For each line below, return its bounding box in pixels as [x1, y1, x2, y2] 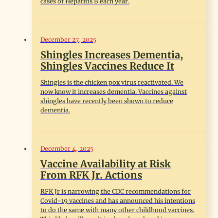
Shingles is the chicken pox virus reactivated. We [40, 78, 183, 86]
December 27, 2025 [40, 36, 96, 44]
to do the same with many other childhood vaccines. [40, 206, 194, 214]
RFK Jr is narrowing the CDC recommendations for [40, 187, 191, 195]
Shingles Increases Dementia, [40, 49, 183, 61]
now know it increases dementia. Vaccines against [40, 88, 187, 95]
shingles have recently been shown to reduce [40, 97, 173, 105]
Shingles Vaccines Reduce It [40, 60, 174, 73]
